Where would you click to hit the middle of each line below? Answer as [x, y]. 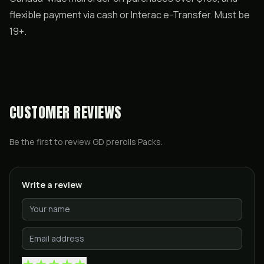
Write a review [52, 185]
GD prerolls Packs [127, 142]
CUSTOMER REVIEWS [66, 113]
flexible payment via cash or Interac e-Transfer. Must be [130, 15]
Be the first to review [51, 142]
